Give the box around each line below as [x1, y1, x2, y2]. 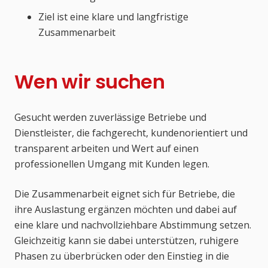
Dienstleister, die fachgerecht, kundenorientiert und [14, 126, 248, 140]
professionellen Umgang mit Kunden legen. [14, 157, 209, 171]
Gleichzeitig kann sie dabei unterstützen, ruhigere [14, 234, 239, 248]
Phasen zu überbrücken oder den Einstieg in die [14, 249, 229, 263]
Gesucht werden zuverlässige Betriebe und [14, 111, 206, 124]
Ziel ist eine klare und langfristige [38, 10, 188, 24]
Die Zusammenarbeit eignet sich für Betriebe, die [14, 187, 235, 201]
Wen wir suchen [14, 68, 165, 96]
